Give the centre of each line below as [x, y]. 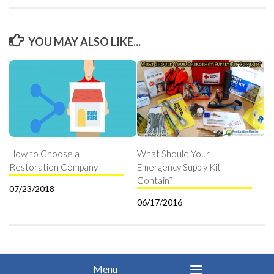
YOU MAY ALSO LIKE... [84, 42]
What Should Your [173, 154]
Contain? [155, 181]
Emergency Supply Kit [179, 167]
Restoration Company [54, 167]
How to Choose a [44, 154]
